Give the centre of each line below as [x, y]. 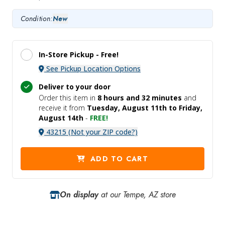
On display [79, 194]
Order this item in [68, 97]
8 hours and [120, 97]
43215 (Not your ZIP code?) [92, 132]
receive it [54, 107]
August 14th [61, 118]
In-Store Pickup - [70, 54]
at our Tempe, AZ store [137, 194]
